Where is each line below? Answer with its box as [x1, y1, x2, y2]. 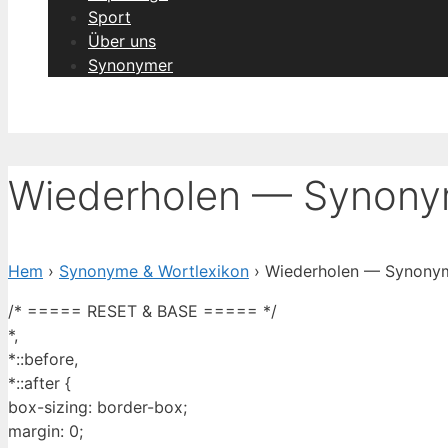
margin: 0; [8, 421, 83, 442]
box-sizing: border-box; [8, 397, 187, 418]
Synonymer [88, 55, 173, 75]
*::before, [8, 349, 78, 370]
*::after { [8, 373, 71, 394]
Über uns [88, 31, 156, 51]
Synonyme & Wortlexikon [59, 261, 249, 282]
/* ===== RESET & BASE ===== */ [8, 301, 277, 322]
